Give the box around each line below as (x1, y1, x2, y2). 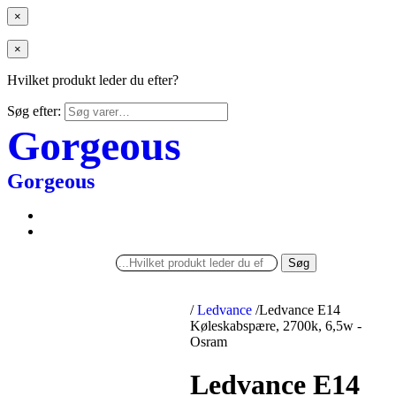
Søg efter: (7, 103, 61, 118)
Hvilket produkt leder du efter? (7, 72, 179, 88)
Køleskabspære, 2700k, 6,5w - (190, 318, 362, 333)
